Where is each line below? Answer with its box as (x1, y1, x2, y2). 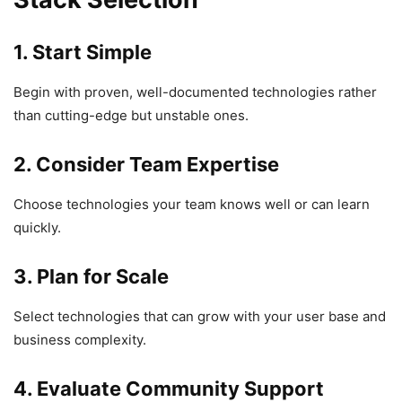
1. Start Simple (13, 39, 152, 64)
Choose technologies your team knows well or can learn (13, 195, 370, 213)
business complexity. (13, 330, 146, 348)
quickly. (13, 218, 61, 236)
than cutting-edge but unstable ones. (13, 106, 249, 124)
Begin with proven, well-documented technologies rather (13, 83, 377, 100)
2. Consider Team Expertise (13, 152, 279, 176)
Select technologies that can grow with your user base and (13, 307, 386, 325)
